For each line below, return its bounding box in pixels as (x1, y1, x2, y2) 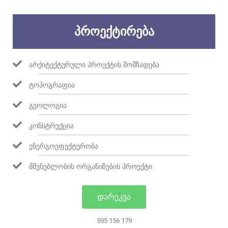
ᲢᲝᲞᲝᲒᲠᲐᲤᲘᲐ (29, 80, 75, 89)
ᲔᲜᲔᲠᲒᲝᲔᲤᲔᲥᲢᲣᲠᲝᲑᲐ (29, 141, 98, 150)
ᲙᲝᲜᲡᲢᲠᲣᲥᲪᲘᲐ (29, 121, 74, 130)
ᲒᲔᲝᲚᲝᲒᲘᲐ (29, 101, 67, 109)
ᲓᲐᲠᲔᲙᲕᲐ (97, 192, 131, 201)
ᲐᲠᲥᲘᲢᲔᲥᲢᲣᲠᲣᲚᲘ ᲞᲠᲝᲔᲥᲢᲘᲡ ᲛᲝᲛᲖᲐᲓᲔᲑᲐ (29, 60, 159, 69)
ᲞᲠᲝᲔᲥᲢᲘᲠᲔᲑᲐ (74, 24, 154, 39)
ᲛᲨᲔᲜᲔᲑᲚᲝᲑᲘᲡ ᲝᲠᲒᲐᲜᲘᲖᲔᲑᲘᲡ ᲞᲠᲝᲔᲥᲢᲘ (29, 162, 152, 170)
